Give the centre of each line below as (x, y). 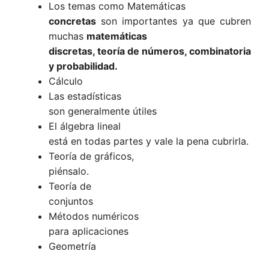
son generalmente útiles (103, 111)
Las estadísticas (85, 96)
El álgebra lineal (85, 126)
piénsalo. (69, 171)
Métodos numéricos (94, 216)
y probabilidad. (83, 66)
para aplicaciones (89, 231)
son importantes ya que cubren (174, 21)
